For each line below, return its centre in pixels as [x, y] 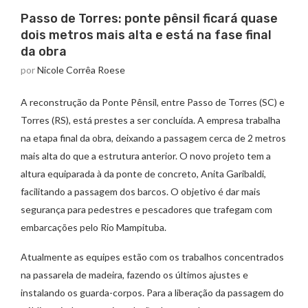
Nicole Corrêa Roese [81, 70]
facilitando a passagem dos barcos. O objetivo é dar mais [141, 192]
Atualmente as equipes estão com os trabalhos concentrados [152, 257]
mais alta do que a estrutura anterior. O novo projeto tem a [146, 156]
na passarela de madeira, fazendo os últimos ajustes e [134, 275]
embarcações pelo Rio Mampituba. [93, 228]
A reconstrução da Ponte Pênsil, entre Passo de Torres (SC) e [153, 102]
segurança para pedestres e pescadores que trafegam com [146, 210]
